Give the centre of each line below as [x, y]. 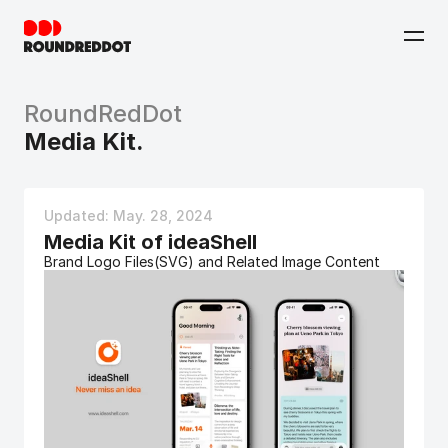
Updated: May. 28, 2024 [130, 215]
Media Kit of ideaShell [150, 242]
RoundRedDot [103, 113]
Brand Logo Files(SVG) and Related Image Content [212, 261]
